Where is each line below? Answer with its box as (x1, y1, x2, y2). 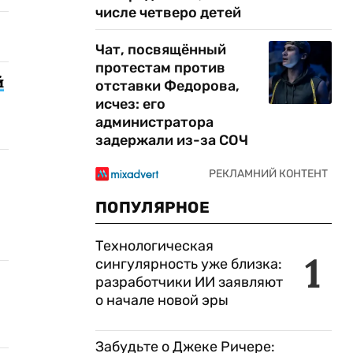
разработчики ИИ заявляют (95, 273, 283, 291)
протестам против (95, 59, 225, 76)
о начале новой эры (95, 292, 229, 309)
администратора (95, 113, 214, 131)
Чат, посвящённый (95, 41, 226, 58)
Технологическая (95, 237, 214, 255)
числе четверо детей (95, 4, 241, 21)
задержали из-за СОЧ (95, 132, 248, 149)
